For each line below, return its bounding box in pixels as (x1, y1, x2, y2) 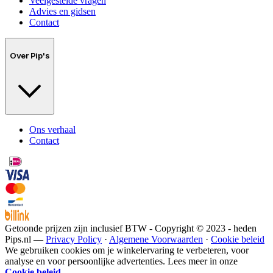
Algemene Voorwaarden (109, 234, 203, 245)
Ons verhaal (29, 124, 76, 135)
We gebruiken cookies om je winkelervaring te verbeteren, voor (5, 245, 249, 256)
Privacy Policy (46, 234, 102, 245)
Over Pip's (10, 51, 50, 61)
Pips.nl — (5, 234, 46, 245)
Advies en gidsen (29, 6, 96, 17)
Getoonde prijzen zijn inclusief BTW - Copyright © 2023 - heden (5, 223, 257, 234)
